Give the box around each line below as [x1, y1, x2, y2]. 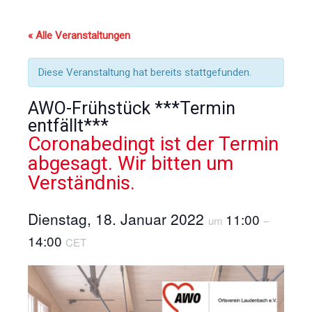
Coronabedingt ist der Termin [28, 132, 279, 156]
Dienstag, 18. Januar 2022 [28, 208, 208, 230]
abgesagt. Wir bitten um [28, 152, 233, 175]
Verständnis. [28, 171, 135, 195]
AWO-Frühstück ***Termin [28, 97, 235, 119]
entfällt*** [28, 115, 109, 136]
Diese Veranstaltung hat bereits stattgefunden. [38, 66, 251, 79]
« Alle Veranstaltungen [28, 29, 130, 42]
